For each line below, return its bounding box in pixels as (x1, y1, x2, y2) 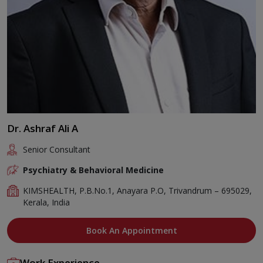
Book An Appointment (86, 224, 177, 236)
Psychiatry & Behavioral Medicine (23, 164, 164, 176)
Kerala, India (23, 196, 70, 208)
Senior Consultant (23, 143, 91, 155)
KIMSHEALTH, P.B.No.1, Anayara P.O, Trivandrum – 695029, (23, 184, 252, 196)
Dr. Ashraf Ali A (7, 121, 78, 135)
